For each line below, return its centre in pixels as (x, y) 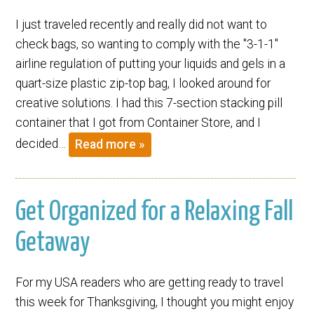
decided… (42, 144)
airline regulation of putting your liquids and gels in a (151, 64)
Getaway (53, 243)
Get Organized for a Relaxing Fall (155, 212)
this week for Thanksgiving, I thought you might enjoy (155, 302)
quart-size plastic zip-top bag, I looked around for (143, 84)
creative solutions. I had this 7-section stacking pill (149, 103)
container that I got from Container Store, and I (138, 123)
